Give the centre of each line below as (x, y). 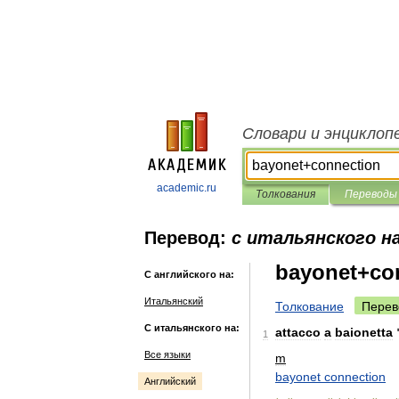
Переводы (370, 194)
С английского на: (189, 274)
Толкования (285, 194)
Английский (170, 381)
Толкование (309, 306)
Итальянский (174, 301)
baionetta (364, 332)
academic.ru (187, 188)
